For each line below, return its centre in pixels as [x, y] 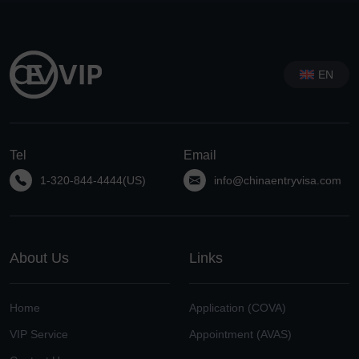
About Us [39, 258]
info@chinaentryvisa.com [278, 180]
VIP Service [39, 334]
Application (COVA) [238, 307]
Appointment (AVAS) [240, 334]
